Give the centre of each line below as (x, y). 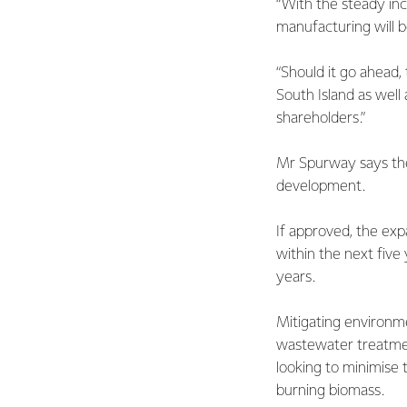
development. (321, 187)
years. (296, 278)
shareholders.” (321, 119)
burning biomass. (330, 391)
